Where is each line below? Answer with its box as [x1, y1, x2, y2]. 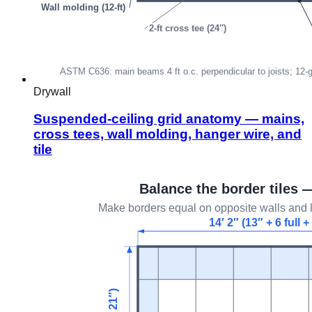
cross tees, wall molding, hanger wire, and [33, 126, 302, 141]
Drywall [33, 85, 71, 97]
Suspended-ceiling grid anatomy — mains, [33, 111, 304, 126]
